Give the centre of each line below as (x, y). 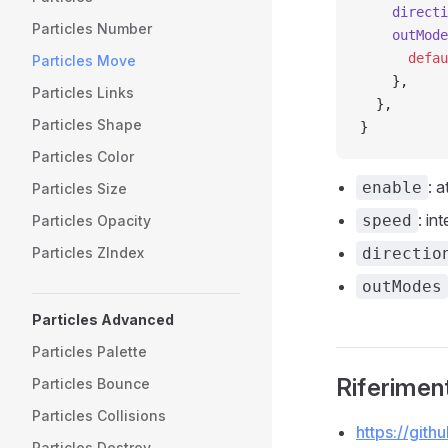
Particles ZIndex (88, 252)
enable (392, 187)
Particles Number (92, 28)
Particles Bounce (91, 383)
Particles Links (83, 92)
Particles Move (84, 60)
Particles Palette (89, 351)
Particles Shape (87, 124)
